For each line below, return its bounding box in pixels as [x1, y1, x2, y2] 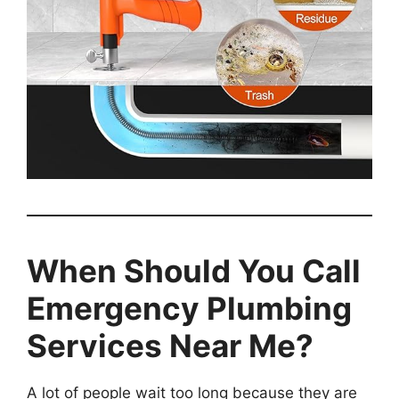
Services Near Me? [27, 326, 313, 364]
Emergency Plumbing [27, 289, 352, 327]
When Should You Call [27, 251, 361, 289]
